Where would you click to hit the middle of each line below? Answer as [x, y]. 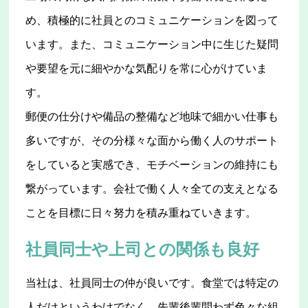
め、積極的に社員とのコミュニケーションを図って [152, 21]
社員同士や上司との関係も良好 [143, 249]
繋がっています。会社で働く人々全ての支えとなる [152, 189]
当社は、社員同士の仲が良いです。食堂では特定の [152, 283]
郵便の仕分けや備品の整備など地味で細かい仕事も [152, 117]
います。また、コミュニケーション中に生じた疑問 [152, 45]
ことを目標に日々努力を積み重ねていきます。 [141, 213]
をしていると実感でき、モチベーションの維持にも [152, 165]
